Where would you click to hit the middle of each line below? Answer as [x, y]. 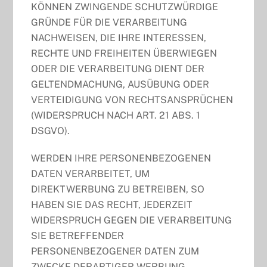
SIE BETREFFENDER [78, 236]
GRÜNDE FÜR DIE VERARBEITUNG [109, 22]
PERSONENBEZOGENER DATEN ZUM [115, 252]
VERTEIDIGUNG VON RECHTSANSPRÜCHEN [132, 100]
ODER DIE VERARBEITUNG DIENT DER [118, 69]
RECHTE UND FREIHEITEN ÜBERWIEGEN [124, 53]
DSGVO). [51, 131]
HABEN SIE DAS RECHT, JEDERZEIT [112, 205]
